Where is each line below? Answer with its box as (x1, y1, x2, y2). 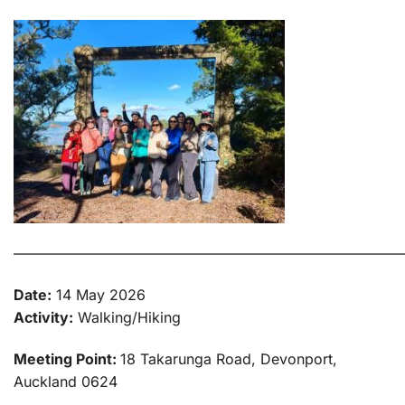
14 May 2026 (52, 286, 146, 305)
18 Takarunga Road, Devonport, (120, 349, 337, 368)
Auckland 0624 (14, 372, 118, 391)
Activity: (14, 308, 73, 327)
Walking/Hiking (73, 308, 181, 327)
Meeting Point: (14, 349, 120, 368)
